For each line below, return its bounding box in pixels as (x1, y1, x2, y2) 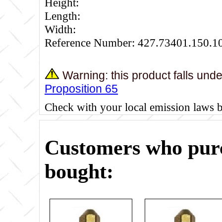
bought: (45, 160, 113, 183)
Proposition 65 (45, 82, 118, 96)
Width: (45, 22, 76, 36)
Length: (45, 9, 80, 22)
